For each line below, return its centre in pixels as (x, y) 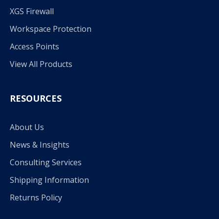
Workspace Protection (51, 29)
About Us (27, 127)
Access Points (34, 46)
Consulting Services (46, 162)
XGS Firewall (32, 11)
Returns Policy (36, 197)
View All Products (41, 64)
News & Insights (40, 144)
